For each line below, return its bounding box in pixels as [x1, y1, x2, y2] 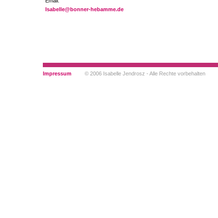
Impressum [43, 71, 72, 76]
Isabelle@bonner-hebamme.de [45, 6, 124, 13]
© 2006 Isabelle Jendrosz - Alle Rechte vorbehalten [85, 71, 205, 76]
